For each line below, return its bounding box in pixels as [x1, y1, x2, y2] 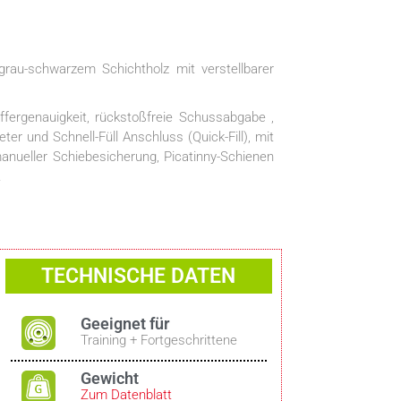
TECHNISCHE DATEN [41, 264, 236, 288]
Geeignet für [81, 314, 170, 333]
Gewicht [81, 368, 140, 388]
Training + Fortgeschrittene [81, 332, 238, 348]
